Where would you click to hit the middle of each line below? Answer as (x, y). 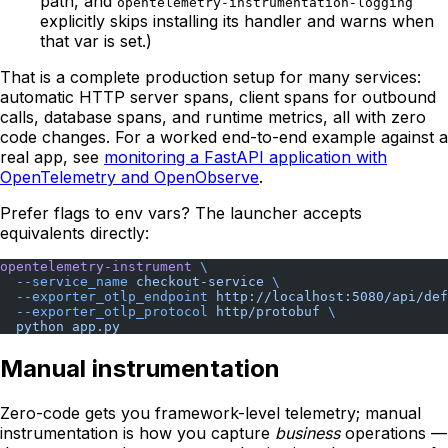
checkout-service (196, 281)
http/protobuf (264, 311)
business (307, 432)
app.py (92, 326)
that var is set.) (96, 40)
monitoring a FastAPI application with (245, 156)
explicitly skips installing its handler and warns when (237, 20)
